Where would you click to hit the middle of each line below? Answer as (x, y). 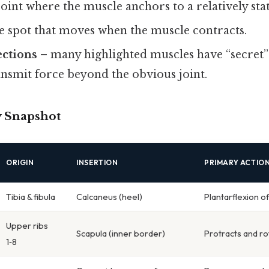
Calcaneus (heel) (109, 196)
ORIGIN (20, 162)
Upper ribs (27, 225)
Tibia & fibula (31, 196)
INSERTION (97, 162)
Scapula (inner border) (121, 233)
